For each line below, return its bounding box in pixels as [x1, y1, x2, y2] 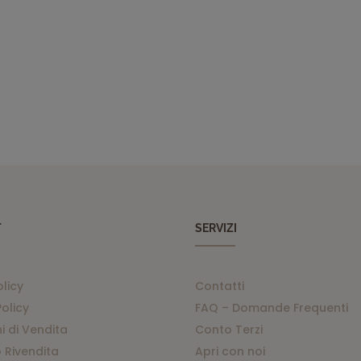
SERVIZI [195, 221, 238, 234]
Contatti [195, 278, 245, 295]
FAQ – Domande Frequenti [195, 300, 349, 317]
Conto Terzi [195, 322, 263, 338]
